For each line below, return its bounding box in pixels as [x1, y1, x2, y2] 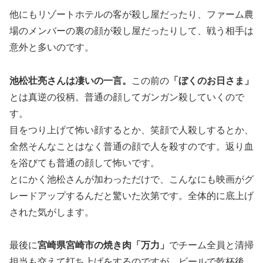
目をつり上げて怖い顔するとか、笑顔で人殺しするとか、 [9, 124, 254, 135]
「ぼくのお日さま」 [169, 75, 254, 86]
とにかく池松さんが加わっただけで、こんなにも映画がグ [9, 174, 254, 184]
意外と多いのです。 [9, 42, 94, 52]
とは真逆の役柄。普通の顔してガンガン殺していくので [9, 92, 244, 102]
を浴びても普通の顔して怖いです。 [9, 157, 160, 168]
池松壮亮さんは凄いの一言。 [9, 75, 131, 86]
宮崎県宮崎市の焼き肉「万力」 [38, 240, 169, 251]
